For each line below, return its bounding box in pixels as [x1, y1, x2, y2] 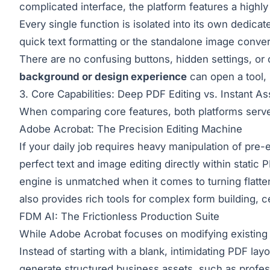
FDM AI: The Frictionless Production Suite [19, 210, 219, 223]
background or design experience [19, 71, 187, 83]
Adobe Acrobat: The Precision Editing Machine [19, 123, 242, 136]
